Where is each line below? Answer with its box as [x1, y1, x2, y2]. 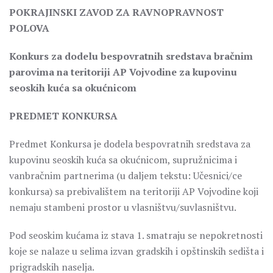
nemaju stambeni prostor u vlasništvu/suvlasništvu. [9, 200, 236, 214]
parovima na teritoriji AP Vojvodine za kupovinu [9, 65, 237, 79]
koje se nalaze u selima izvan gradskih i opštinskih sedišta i [9, 244, 264, 258]
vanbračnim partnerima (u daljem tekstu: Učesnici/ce [9, 169, 242, 182]
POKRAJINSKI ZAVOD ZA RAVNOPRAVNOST [9, 5, 224, 19]
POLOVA [9, 21, 49, 35]
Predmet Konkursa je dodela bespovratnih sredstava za [9, 137, 250, 151]
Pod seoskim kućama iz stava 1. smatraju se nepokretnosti [9, 229, 263, 242]
